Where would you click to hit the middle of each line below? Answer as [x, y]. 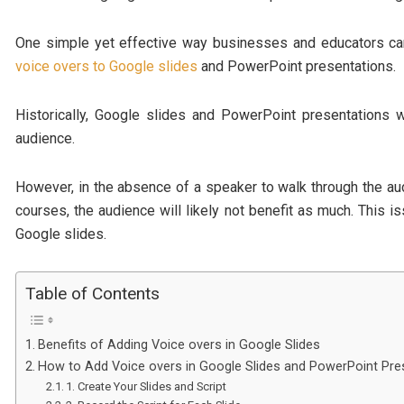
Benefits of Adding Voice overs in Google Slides [179, 344]
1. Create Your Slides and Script [147, 386]
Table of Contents [92, 294]
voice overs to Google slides [106, 67]
